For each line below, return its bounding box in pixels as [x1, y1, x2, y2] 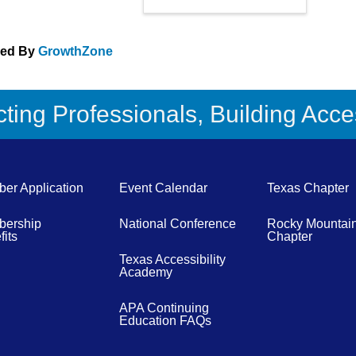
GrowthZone [38, 44, 114, 58]
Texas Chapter [267, 180, 350, 195]
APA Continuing [118, 300, 209, 315]
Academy [118, 265, 172, 279]
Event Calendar [118, 180, 207, 195]
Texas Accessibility [118, 252, 226, 266]
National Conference [118, 216, 236, 230]
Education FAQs [118, 313, 211, 327]
